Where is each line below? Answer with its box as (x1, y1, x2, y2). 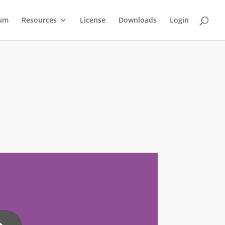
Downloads (119, 15, 157, 25)
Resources (22, 15, 57, 25)
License (80, 15, 105, 25)
